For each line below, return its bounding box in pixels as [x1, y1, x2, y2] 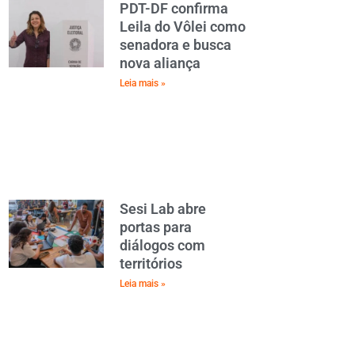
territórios [120, 254, 182, 272]
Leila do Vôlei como [120, 18, 246, 36]
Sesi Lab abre [120, 200, 206, 217]
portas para [120, 218, 192, 235]
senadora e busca [120, 36, 231, 54]
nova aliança [120, 55, 200, 72]
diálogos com [120, 236, 205, 254]
